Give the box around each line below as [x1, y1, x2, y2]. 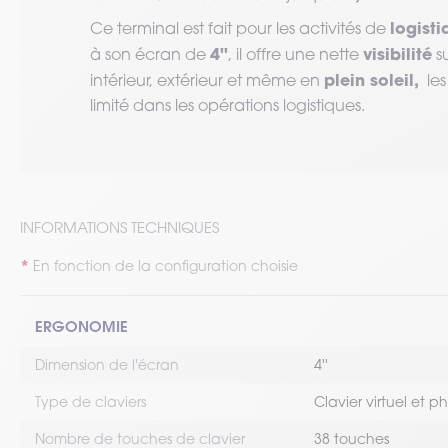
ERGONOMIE [35, 316, 128, 336]
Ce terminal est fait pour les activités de [90, 18, 390, 38]
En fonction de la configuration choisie [33, 257, 298, 274]
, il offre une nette [228, 44, 363, 64]
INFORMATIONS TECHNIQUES [20, 218, 219, 236]
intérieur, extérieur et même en [90, 70, 324, 90]
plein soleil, [324, 69, 419, 90]
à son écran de [90, 44, 210, 64]
